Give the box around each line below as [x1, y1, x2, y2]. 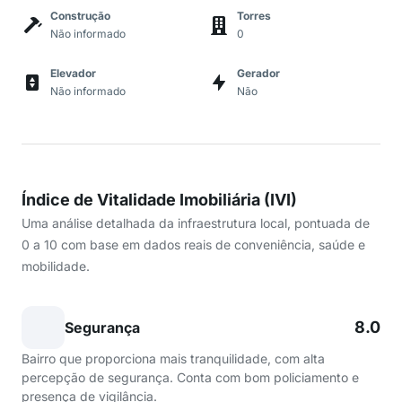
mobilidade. [22, 258, 90, 274]
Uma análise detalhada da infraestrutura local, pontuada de [22, 215, 370, 231]
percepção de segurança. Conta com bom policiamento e [22, 370, 359, 385]
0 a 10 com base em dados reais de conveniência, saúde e [22, 237, 365, 252]
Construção [50, 9, 110, 22]
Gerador [237, 66, 280, 80]
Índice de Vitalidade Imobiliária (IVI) [22, 190, 297, 209]
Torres [237, 9, 271, 22]
